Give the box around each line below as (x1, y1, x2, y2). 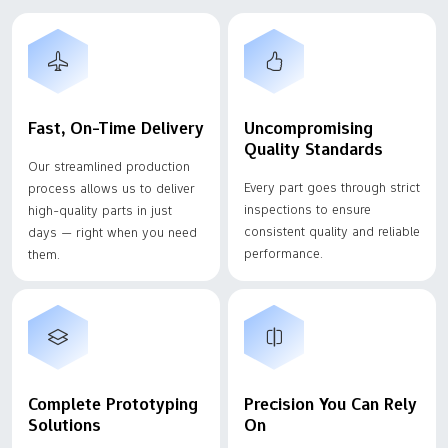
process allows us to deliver (28, 178, 195, 197)
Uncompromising (244, 115, 373, 140)
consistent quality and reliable (244, 221, 420, 240)
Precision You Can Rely (244, 391, 417, 416)
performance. (244, 243, 323, 262)
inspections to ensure (244, 199, 371, 218)
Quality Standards (244, 136, 383, 161)
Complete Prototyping (28, 391, 198, 416)
